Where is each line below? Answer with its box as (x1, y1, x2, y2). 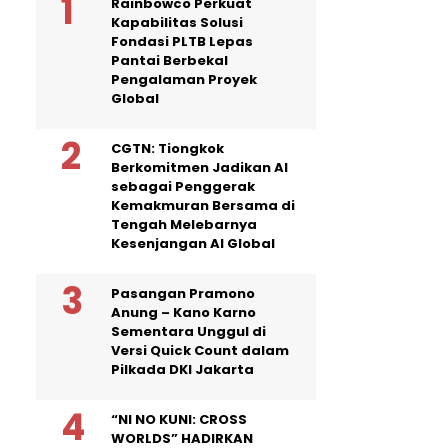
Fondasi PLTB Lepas (111, 31, 253, 51)
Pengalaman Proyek (111, 69, 257, 89)
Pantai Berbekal (111, 50, 228, 70)
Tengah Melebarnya (111, 214, 257, 234)
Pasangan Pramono (111, 283, 255, 303)
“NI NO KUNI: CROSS (111, 409, 247, 429)
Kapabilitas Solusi (111, 12, 243, 32)
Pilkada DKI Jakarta (111, 359, 254, 379)
